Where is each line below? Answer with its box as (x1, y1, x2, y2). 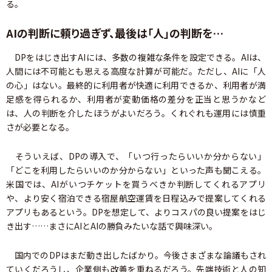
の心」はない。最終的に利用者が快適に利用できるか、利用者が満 (6, 78, 266, 91)
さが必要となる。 (6, 120, 74, 133)
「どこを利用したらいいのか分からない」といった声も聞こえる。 (6, 163, 266, 176)
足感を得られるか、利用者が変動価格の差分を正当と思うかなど (6, 92, 266, 105)
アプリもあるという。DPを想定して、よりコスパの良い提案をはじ (6, 205, 266, 218)
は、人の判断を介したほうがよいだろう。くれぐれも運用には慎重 (6, 106, 266, 119)
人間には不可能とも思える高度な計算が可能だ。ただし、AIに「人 (6, 64, 266, 77)
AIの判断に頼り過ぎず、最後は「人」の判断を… (6, 24, 223, 41)
